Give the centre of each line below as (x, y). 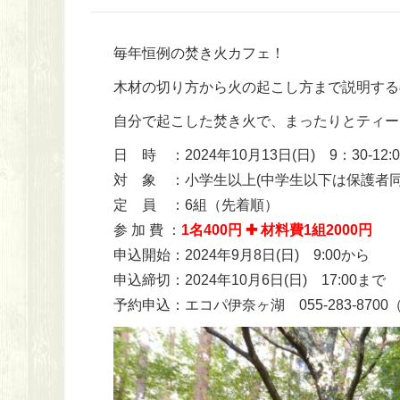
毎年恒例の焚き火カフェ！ (199, 53)
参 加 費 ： (147, 229)
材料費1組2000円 (317, 229)
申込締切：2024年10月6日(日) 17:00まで (250, 279)
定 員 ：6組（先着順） (203, 204)
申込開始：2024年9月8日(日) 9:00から (242, 254)
